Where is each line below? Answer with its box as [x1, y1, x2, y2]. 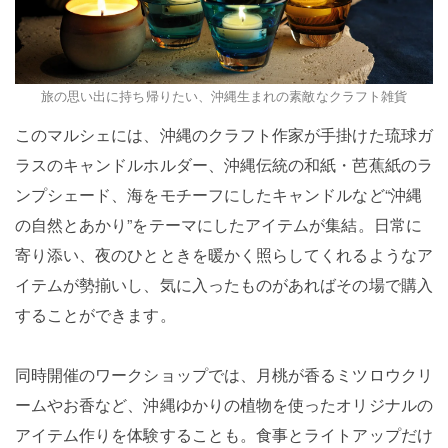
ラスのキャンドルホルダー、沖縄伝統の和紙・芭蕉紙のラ [14, 153, 433, 177]
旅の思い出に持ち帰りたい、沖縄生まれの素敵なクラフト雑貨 [40, 86, 408, 106]
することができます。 [14, 303, 176, 327]
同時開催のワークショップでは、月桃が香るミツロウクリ [14, 363, 433, 387]
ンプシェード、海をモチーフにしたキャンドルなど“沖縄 [14, 183, 422, 207]
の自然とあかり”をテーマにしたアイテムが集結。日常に [14, 213, 422, 237]
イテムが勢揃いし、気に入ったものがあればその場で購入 [14, 273, 433, 297]
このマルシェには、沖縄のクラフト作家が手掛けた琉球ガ [14, 123, 433, 147]
